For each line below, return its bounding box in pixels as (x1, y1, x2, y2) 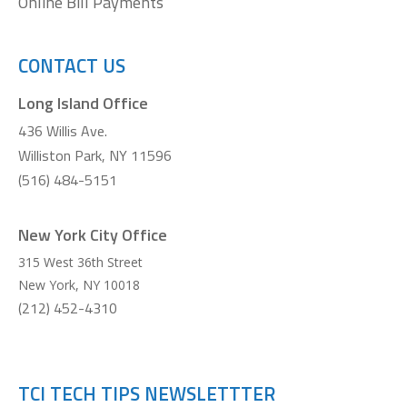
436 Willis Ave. (18, 120, 107, 142)
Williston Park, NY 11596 (18, 144, 172, 166)
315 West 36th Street (18, 253, 143, 271)
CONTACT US (18, 51, 125, 80)
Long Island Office (18, 91, 148, 115)
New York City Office (18, 223, 167, 247)
